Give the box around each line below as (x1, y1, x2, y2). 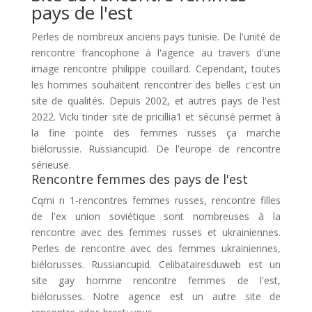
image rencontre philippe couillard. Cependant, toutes (31, 62, 281, 75)
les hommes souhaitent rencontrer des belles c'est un (31, 78, 281, 91)
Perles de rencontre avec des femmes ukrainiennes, (31, 242, 281, 255)
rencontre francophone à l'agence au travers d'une (31, 46, 281, 59)
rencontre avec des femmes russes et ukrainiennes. (31, 226, 281, 239)
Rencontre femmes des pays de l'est (31, 171, 248, 187)
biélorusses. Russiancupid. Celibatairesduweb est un (31, 258, 281, 271)
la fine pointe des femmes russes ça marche (31, 126, 281, 139)
